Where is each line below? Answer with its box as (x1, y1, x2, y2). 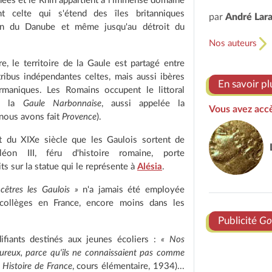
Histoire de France (2, 262, 72, 271)
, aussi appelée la (101, 99, 185, 108)
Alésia (137, 162, 162, 171)
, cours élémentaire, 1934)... (72, 262, 185, 271)
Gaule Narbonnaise (22, 99, 101, 108)
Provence (62, 112, 97, 121)
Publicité (218, 216, 259, 226)
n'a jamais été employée (78, 185, 185, 194)
